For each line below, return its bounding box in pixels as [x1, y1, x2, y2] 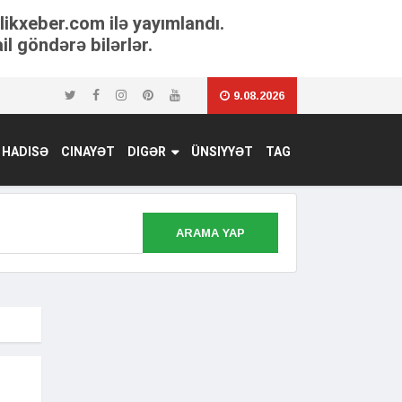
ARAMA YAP [176, 226, 245, 240]
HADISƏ [2, 143, 48, 162]
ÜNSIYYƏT [191, 143, 253, 162]
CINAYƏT [61, 143, 115, 162]
